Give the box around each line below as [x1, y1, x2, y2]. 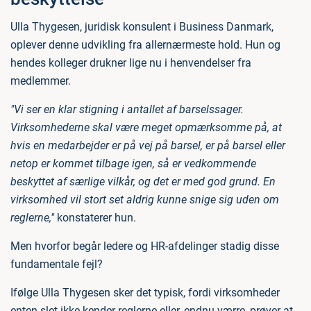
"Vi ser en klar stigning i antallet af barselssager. [10, 103, 244, 116]
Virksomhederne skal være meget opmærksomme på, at [10, 121, 282, 134]
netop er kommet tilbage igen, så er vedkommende [10, 157, 256, 170]
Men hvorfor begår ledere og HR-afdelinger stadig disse [10, 239, 279, 253]
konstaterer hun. [54, 211, 136, 224]
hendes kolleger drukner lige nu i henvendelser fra [10, 56, 251, 69]
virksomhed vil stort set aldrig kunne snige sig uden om [10, 193, 279, 206]
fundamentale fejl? [10, 258, 103, 271]
